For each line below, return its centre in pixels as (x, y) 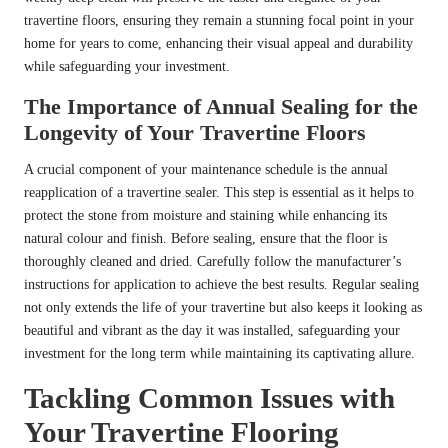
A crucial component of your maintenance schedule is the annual (206, 170)
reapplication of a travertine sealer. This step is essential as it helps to (219, 193)
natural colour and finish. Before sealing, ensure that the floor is (205, 239)
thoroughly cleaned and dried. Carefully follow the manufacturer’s (212, 262)
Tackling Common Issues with (209, 398)
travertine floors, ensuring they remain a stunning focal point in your (219, 21)
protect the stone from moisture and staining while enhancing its (205, 216)
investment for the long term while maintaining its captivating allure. (219, 354)
